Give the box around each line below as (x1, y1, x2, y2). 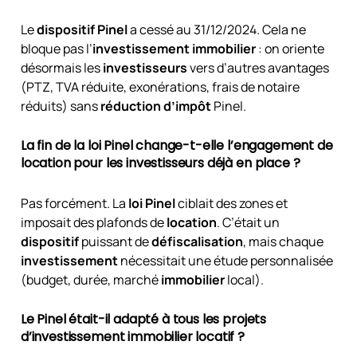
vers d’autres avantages (186, 59, 329, 77)
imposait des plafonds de (20, 213, 167, 231)
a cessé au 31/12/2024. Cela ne (127, 21, 306, 39)
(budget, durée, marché (20, 270, 161, 288)
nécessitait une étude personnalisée (117, 251, 333, 269)
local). (224, 270, 264, 288)
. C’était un (216, 213, 280, 231)
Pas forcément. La (20, 194, 128, 212)
